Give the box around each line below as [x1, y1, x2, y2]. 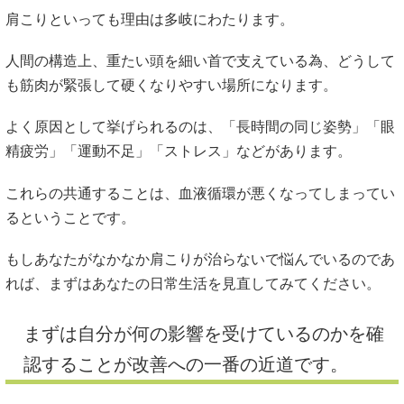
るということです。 [5, 209, 135, 225]
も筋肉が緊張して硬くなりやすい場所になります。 [5, 78, 337, 94]
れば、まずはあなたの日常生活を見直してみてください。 [5, 275, 381, 291]
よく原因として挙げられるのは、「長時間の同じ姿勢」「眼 [5, 119, 395, 135]
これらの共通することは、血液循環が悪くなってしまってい [5, 185, 395, 201]
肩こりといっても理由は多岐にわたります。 [5, 12, 294, 28]
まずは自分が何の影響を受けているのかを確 [23, 323, 384, 344]
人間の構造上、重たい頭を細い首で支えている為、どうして [5, 53, 395, 69]
